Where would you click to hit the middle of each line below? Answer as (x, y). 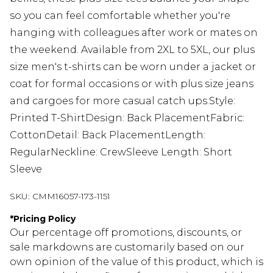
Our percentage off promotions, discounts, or (126, 232)
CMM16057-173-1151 (71, 196)
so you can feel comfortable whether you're (120, 15)
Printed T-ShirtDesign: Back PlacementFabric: (127, 118)
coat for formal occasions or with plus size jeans (132, 83)
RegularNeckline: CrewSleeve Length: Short (121, 152)
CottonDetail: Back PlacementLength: (108, 135)
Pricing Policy (44, 218)
